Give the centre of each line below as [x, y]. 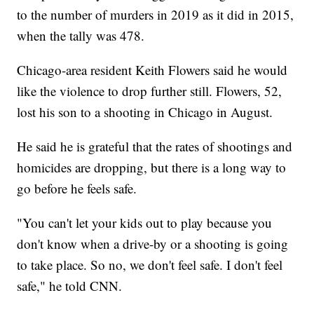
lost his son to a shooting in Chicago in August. [145, 112]
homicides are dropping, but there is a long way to [152, 168]
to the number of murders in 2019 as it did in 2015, [156, 15]
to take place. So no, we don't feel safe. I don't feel [150, 265]
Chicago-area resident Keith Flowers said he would [152, 70]
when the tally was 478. [81, 36]
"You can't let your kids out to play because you [145, 223]
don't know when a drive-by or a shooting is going [153, 244]
